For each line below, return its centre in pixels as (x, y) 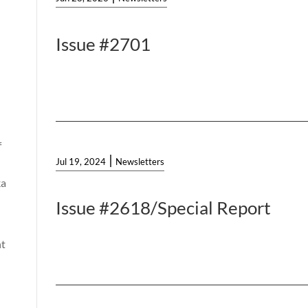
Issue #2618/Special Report (164, 208)
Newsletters (140, 162)
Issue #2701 (103, 44)
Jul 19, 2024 (81, 162)
